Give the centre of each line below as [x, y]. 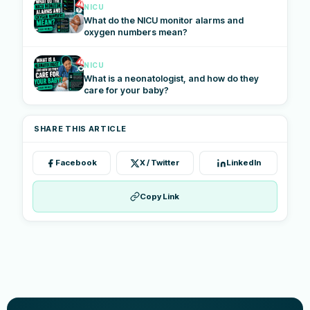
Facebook [76, 163]
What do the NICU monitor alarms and [164, 20]
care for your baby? [126, 90]
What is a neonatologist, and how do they [171, 79]
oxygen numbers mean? [136, 32]
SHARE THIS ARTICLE [80, 129]
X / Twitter [160, 163]
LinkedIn [243, 163]
